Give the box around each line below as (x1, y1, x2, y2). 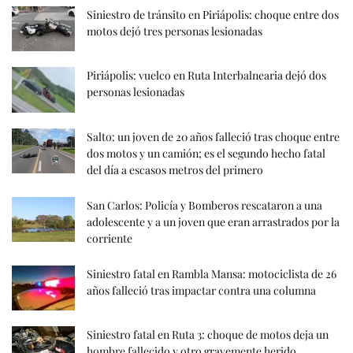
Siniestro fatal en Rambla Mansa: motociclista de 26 (87, 266, 336, 281)
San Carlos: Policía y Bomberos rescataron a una (87, 197, 322, 213)
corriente (87, 230, 132, 246)
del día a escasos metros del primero (87, 162, 263, 177)
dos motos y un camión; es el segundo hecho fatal (87, 145, 325, 161)
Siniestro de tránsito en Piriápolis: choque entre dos (87, 7, 339, 23)
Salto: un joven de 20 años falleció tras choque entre (87, 128, 340, 144)
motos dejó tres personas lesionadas (87, 24, 262, 39)
